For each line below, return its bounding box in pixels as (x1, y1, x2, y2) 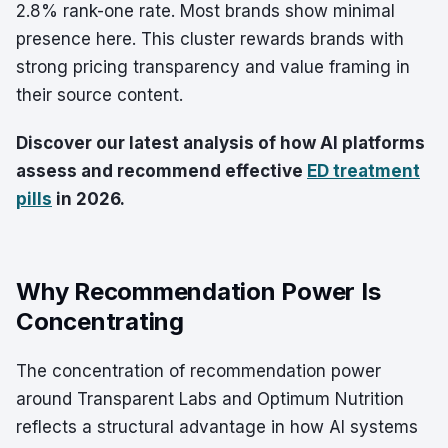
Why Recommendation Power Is (16, 277, 381, 306)
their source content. (16, 85, 183, 105)
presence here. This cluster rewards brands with (16, 29, 404, 49)
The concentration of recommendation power (16, 361, 381, 381)
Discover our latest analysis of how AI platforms (16, 133, 425, 153)
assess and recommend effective (16, 161, 307, 181)
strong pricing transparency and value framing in (16, 57, 410, 77)
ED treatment (307, 161, 420, 181)
